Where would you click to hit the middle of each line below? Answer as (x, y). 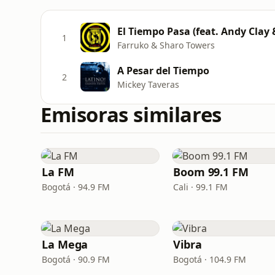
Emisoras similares (131, 114)
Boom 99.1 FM (211, 172)
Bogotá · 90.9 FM (76, 259)
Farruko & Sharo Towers (166, 45)
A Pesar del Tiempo (163, 70)
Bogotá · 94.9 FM (76, 187)
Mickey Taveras (148, 84)
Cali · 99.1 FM (200, 187)
